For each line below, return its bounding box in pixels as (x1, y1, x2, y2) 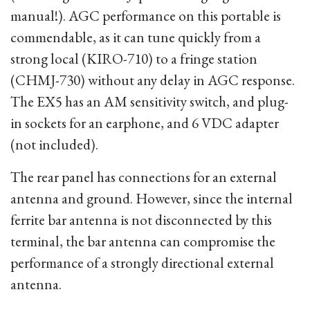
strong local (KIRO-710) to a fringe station (10, 49, 257, 68)
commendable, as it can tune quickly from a (10, 28, 261, 46)
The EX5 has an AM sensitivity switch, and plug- (10, 92, 289, 111)
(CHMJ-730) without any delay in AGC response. (10, 71, 295, 89)
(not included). (10, 135, 98, 154)
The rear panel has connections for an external (10, 167, 277, 186)
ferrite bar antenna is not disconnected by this (10, 210, 272, 229)
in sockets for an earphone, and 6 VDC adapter (10, 113, 279, 132)
